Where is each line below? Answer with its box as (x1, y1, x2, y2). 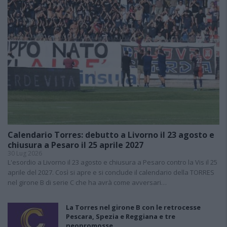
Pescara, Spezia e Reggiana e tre (66, 212, 175, 221)
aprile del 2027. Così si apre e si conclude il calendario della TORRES (8, 168, 214, 177)
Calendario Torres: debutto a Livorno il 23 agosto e (8, 129, 214, 140)
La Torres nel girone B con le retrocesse (66, 203, 201, 212)
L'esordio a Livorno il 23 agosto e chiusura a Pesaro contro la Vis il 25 (8, 158, 217, 167)
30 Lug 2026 (8, 149, 42, 158)
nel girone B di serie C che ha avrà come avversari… (8, 178, 167, 187)
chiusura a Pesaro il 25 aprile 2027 (8, 139, 143, 150)
